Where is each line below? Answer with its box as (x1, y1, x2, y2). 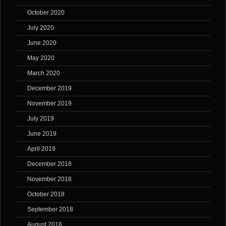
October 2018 (27, 191, 65, 198)
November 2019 (27, 100, 72, 107)
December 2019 (27, 85, 72, 92)
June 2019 (27, 130, 56, 138)
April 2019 (27, 145, 55, 153)
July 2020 (27, 24, 54, 32)
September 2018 (27, 206, 73, 213)
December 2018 (27, 160, 72, 168)
